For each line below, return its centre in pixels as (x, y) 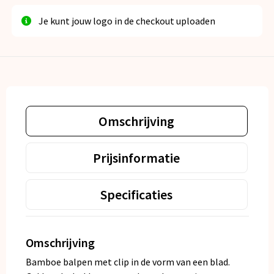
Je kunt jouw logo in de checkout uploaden (127, 21)
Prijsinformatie (136, 158)
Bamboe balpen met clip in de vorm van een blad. (128, 262)
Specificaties (136, 195)
